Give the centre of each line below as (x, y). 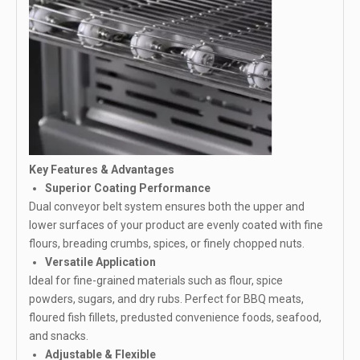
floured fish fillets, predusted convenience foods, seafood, (175, 318)
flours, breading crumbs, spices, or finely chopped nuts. (167, 244)
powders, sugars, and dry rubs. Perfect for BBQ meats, (166, 299)
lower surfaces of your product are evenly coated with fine (176, 225)
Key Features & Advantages (102, 170)
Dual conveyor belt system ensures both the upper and (167, 207)
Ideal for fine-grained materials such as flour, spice (156, 281)
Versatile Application (100, 262)
